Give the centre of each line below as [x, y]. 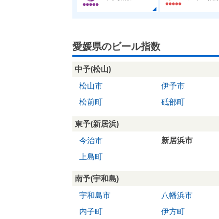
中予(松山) [93, 69]
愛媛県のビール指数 [116, 46]
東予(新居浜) [97, 124]
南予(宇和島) [97, 178]
